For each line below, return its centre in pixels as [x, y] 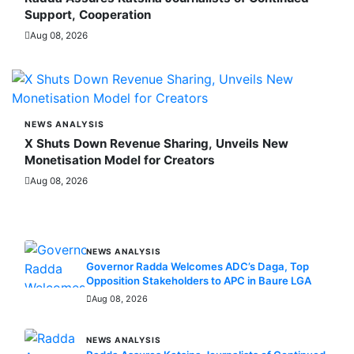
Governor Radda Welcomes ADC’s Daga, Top [198, 266]
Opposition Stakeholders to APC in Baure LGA [199, 281]
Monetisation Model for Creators [120, 160]
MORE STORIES [85, 214]
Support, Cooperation [88, 15]
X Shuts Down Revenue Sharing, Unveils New [156, 143]
